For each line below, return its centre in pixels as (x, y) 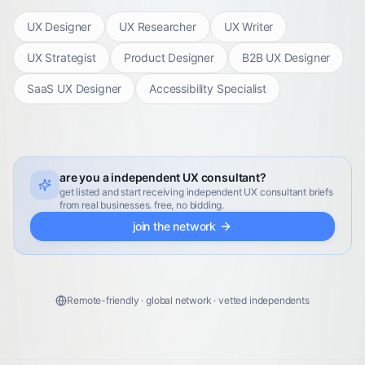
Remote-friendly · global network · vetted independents (188, 300)
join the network (174, 226)
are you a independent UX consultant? (163, 177)
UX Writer (248, 26)
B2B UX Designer (286, 57)
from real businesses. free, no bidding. (142, 205)
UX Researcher (158, 26)
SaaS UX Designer (75, 88)
